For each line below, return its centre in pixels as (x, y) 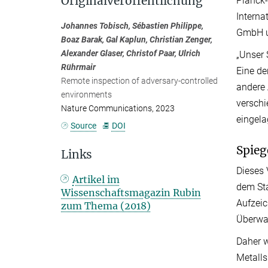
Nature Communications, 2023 (118, 108)
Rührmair (78, 67)
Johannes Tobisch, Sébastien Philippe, (132, 26)
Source (84, 125)
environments (86, 95)
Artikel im (96, 179)
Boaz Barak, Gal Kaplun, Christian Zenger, (137, 39)
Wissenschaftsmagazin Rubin (131, 192)
